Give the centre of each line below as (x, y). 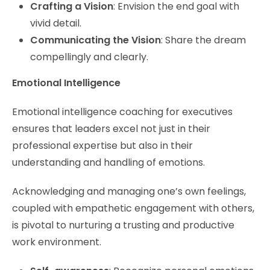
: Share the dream (203, 40)
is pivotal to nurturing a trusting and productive (123, 225)
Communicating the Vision (96, 40)
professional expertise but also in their (102, 145)
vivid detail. (56, 23)
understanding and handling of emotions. (108, 162)
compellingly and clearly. (89, 57)
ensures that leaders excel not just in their (111, 128)
